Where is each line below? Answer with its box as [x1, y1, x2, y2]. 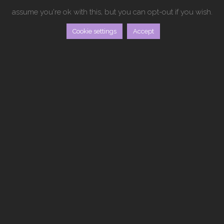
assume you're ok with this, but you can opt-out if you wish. [11, 7, 212, 16]
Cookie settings [72, 27, 116, 35]
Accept [133, 27, 154, 35]
